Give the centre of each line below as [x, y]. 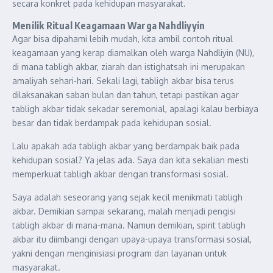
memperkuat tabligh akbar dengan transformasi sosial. [120, 174]
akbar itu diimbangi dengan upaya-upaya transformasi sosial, [132, 239]
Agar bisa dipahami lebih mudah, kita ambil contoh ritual [122, 39]
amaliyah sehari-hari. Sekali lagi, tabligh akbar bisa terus [123, 81]
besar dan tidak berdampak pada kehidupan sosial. [112, 123]
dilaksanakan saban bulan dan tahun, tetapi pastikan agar [126, 95]
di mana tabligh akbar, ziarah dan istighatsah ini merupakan [129, 67]
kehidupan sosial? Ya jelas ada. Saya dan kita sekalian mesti [130, 160]
